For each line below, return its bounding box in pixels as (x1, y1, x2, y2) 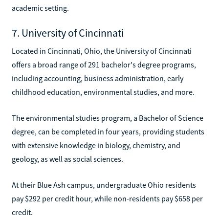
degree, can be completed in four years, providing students (12, 126, 204, 136)
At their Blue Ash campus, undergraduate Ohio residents (12, 179, 196, 190)
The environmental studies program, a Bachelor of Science (12, 112, 203, 123)
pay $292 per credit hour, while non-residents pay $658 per (12, 193, 203, 203)
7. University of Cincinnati (12, 25, 124, 40)
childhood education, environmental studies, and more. (12, 87, 195, 97)
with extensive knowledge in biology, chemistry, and (12, 140, 180, 150)
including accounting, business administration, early (12, 73, 183, 83)
